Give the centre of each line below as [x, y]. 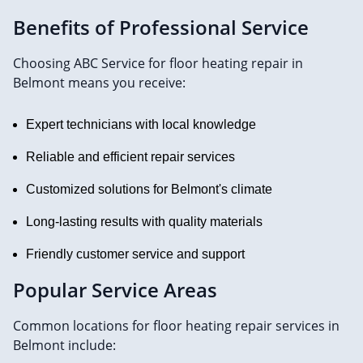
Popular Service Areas [115, 290]
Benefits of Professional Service [161, 28]
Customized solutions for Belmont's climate [149, 190]
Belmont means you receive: [99, 83]
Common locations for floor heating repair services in [176, 326]
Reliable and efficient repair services [130, 157]
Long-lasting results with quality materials [144, 222]
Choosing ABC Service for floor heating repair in [158, 64]
